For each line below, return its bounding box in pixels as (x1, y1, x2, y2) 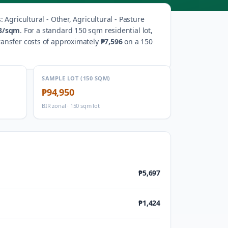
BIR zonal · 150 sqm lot (42, 102, 100, 109)
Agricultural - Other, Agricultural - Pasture (5, 14, 145, 24)
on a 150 (122, 37, 153, 46)
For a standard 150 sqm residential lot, (23, 25, 153, 35)
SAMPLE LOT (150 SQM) (42, 74, 110, 82)
